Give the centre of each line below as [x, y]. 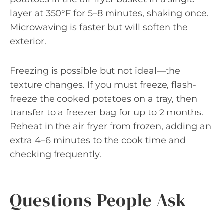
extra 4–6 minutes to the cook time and [98, 140]
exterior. [28, 41]
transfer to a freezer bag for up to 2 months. [107, 112]
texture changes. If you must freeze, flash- [103, 85]
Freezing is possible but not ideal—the [95, 71]
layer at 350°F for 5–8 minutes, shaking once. [109, 13]
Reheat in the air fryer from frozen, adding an [111, 126]
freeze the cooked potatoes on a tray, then [104, 99]
